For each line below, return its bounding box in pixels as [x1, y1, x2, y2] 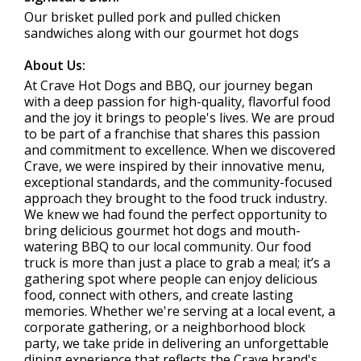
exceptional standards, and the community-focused [24, 173, 332, 191]
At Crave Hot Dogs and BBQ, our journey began [24, 77, 313, 94]
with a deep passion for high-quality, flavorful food [24, 93, 330, 110]
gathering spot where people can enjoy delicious [24, 270, 317, 288]
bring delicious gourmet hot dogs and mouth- [24, 222, 301, 239]
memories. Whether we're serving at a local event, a [24, 302, 335, 320]
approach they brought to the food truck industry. [24, 189, 327, 207]
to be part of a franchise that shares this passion [24, 125, 320, 143]
